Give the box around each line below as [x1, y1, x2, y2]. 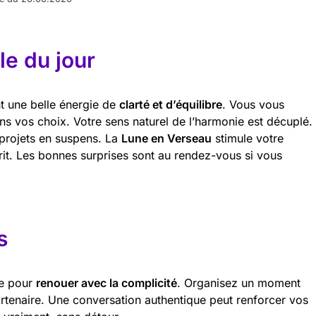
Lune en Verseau [121, 131, 212, 145]
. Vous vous [222, 97, 284, 111]
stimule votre [212, 131, 284, 145]
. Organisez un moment [177, 276, 300, 290]
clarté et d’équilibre [119, 97, 222, 111]
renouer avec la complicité [36, 276, 177, 290]
